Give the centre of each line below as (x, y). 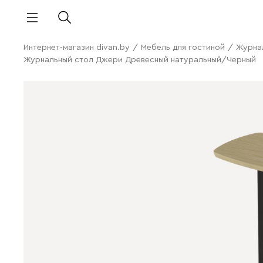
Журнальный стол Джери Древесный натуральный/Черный (140, 60)
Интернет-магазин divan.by (77, 48)
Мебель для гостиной (183, 48)
